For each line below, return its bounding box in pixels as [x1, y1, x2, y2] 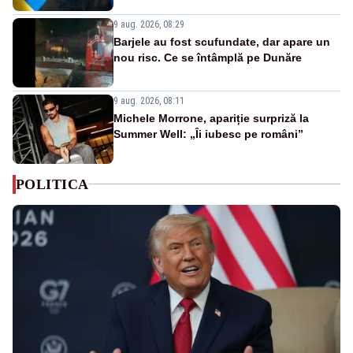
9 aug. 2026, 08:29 [113, 18, 184, 30]
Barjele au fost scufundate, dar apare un [113, 35, 330, 48]
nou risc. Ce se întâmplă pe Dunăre [113, 50, 302, 64]
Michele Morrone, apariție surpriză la [113, 111, 309, 124]
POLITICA [16, 176, 89, 192]
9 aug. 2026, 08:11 [113, 95, 184, 106]
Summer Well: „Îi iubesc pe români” [113, 127, 303, 140]
